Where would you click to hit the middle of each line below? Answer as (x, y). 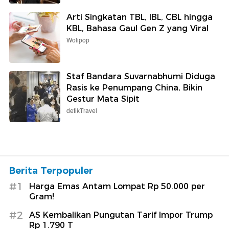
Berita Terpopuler (51, 170)
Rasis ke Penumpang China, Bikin (134, 87)
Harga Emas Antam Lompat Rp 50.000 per (117, 186)
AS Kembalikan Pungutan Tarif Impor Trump (121, 215)
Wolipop (78, 40)
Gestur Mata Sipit (103, 99)
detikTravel (82, 111)
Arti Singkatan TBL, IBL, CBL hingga (140, 17)
